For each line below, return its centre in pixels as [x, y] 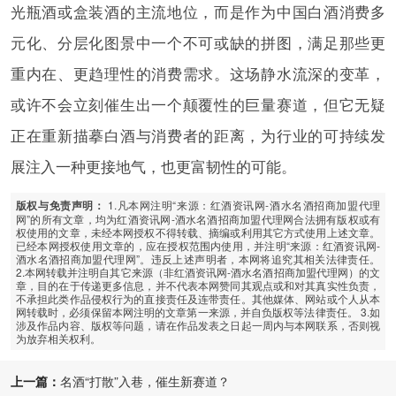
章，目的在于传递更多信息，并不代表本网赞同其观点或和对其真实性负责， [198, 285]
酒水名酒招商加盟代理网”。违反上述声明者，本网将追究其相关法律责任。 [198, 258]
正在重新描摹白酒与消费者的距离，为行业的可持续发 [198, 136]
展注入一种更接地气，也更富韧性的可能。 [153, 167]
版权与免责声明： [60, 205]
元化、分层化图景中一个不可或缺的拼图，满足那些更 [198, 43]
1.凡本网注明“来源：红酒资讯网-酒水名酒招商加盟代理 [243, 204]
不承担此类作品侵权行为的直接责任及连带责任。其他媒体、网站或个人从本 [198, 298]
